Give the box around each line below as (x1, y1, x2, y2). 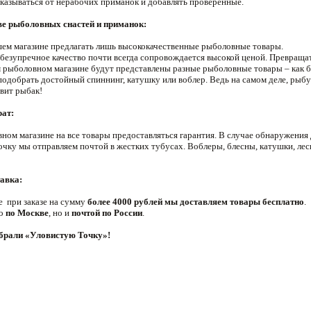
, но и (49, 208, 72, 218)
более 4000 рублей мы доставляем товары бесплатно (87, 196, 304, 207)
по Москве (6, 208, 49, 218)
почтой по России (72, 208, 142, 218)
